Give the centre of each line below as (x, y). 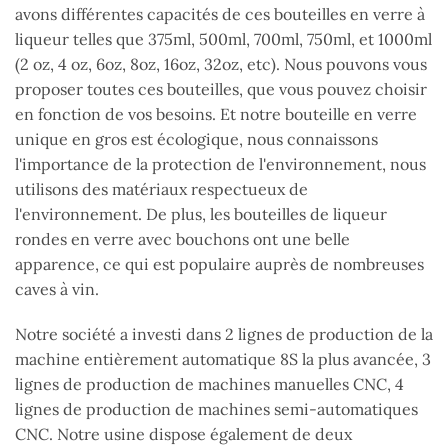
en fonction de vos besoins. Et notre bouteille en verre (216, 113)
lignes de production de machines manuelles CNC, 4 (209, 384)
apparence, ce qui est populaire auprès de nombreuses (219, 263)
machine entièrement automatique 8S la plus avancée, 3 (223, 359)
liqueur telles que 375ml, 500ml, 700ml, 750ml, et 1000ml (223, 38)
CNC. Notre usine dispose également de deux (183, 434)
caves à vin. (57, 288)
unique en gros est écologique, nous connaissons (196, 138)
